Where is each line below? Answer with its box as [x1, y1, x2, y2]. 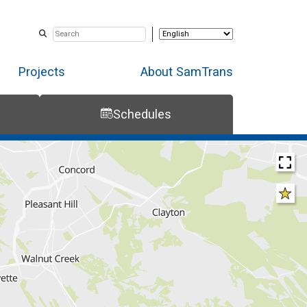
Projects [19, 64, 66, 79]
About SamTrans [140, 64, 233, 79]
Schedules [113, 107, 172, 122]
